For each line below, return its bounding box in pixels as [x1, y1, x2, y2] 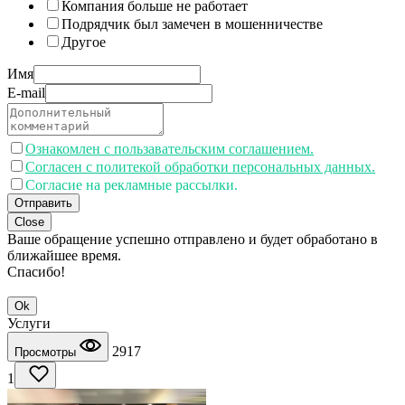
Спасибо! [7, 263, 65, 279]
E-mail [7, 84, 45, 100]
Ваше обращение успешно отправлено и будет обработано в [7, 231, 378, 247]
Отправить [14, 195, 72, 210]
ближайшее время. [7, 247, 121, 263]
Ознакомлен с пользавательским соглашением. [25, 140, 314, 156]
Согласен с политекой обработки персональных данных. [25, 158, 375, 174]
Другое [61, 33, 106, 50]
